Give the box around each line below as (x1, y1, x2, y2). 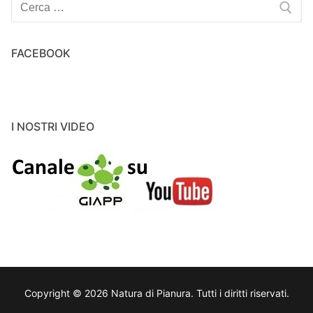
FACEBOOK (11, 45, 71, 60)
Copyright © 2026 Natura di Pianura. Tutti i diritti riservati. (24, 287, 289, 300)
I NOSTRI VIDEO (11, 119, 94, 133)
